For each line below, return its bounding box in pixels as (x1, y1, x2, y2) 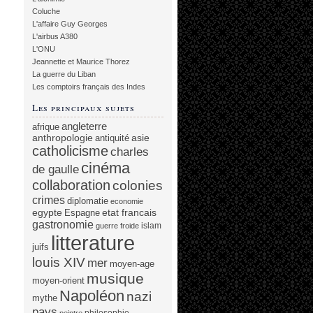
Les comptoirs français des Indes (32, 82, 145, 91)
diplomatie (67, 196, 108, 206)
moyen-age (110, 259, 154, 269)
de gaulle (32, 163, 79, 176)
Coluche (32, 7, 60, 15)
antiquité (95, 133, 129, 143)
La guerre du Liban (32, 70, 96, 78)
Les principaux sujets (32, 101, 135, 114)
